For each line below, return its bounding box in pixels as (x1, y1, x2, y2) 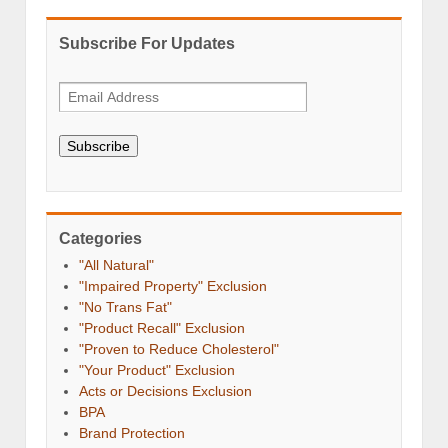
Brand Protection (79, 425, 185, 442)
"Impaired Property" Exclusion (79, 278, 267, 295)
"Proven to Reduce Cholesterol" (79, 341, 279, 358)
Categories (59, 230, 142, 248)
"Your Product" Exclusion (79, 362, 235, 379)
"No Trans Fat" (79, 299, 172, 316)
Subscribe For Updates (59, 35, 235, 53)
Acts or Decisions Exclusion (79, 383, 252, 400)
